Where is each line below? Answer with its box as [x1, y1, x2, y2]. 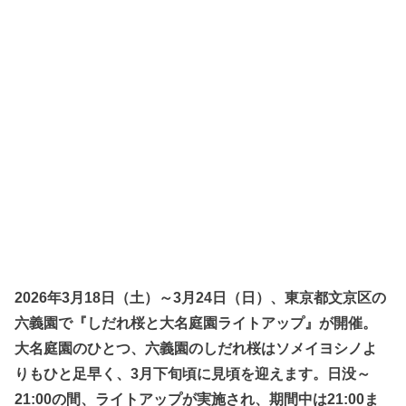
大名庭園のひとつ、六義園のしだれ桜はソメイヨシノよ [14, 340, 378, 357]
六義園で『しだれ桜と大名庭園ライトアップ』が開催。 [14, 314, 378, 332]
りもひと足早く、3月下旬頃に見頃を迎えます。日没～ [14, 365, 372, 382]
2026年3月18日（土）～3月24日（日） [14, 289, 271, 306]
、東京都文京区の [270, 289, 387, 306]
